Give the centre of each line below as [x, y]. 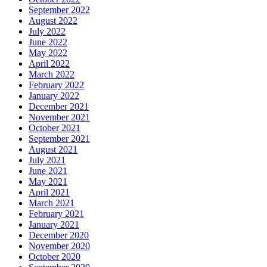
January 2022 [54, 95]
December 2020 [59, 235]
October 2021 [55, 128]
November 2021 [59, 117]
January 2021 [54, 224]
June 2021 [48, 170]
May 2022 [48, 52]
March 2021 [52, 203]
